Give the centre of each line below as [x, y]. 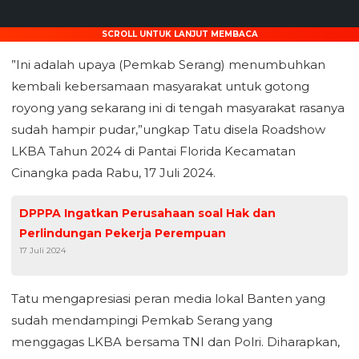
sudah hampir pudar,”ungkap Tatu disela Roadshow [168, 129]
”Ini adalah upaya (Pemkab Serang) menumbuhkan [168, 65]
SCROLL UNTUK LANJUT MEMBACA [179, 34]
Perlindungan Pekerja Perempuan [123, 233]
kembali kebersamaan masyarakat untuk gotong [160, 86]
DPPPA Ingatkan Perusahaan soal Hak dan [147, 213]
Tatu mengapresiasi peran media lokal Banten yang [168, 298]
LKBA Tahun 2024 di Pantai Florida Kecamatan [153, 151]
